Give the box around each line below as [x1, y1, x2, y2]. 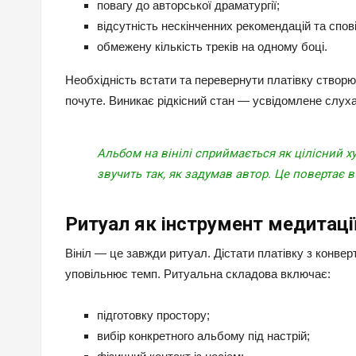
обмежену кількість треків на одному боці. [97, 40, 327, 54]
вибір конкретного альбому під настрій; [97, 329, 310, 343]
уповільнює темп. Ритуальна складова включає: [65, 267, 331, 281]
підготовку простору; [97, 308, 210, 323]
